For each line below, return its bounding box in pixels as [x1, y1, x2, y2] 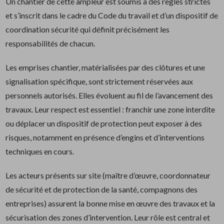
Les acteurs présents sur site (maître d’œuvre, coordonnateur [5, 170, 211, 180]
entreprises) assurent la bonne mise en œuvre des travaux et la [5, 198, 215, 208]
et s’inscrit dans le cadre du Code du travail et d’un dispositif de [5, 10, 218, 20]
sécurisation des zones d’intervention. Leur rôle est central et [5, 212, 210, 222]
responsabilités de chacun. [5, 38, 95, 48]
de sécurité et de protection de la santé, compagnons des [5, 184, 198, 194]
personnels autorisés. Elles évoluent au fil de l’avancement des [5, 90, 213, 100]
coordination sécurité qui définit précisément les [5, 24, 170, 34]
